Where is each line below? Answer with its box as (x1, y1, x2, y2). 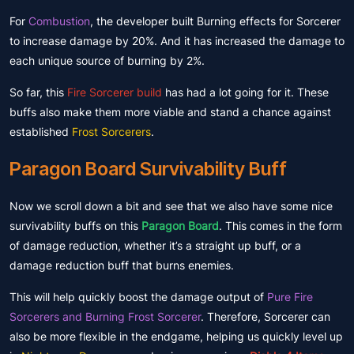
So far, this (9, 85, 67, 99)
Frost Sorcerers (72, 125, 151, 138)
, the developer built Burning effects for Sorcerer (90, 14, 341, 28)
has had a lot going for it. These (162, 85, 329, 99)
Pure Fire (267, 290, 313, 303)
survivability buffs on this (9, 219, 141, 232)
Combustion (28, 14, 90, 28)
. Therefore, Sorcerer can (201, 310, 330, 323)
